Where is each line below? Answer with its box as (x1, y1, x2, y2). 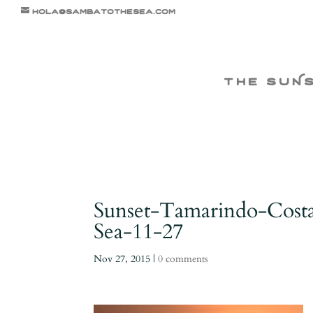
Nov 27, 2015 (94, 252, 151, 265)
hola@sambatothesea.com (32, 6, 175, 15)
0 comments (158, 252, 209, 265)
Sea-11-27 (94, 217, 184, 246)
